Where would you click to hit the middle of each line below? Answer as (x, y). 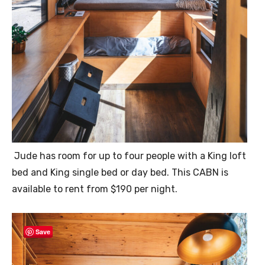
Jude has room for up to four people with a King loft (129, 156)
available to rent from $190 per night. (95, 189)
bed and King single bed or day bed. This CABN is (120, 172)
